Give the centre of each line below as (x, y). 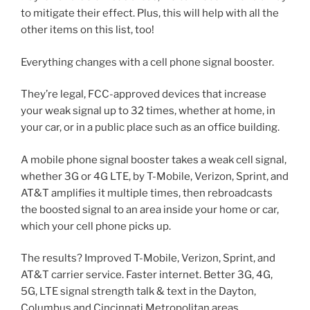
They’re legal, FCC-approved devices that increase (144, 94)
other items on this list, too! (88, 30)
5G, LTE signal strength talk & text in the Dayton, (138, 292)
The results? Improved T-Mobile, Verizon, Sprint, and (148, 258)
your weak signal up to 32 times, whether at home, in (148, 111)
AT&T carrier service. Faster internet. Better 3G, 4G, (147, 275)
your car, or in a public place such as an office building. (150, 128)
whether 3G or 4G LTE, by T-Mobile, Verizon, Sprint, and (155, 176)
